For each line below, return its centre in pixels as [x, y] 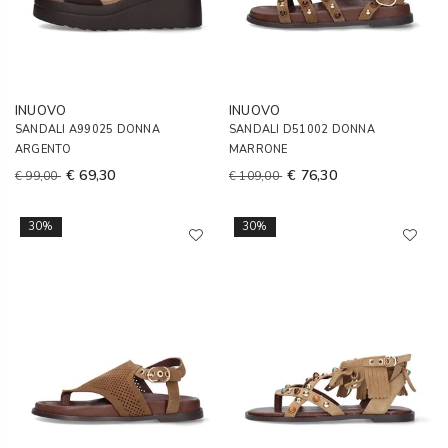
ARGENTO [43, 149]
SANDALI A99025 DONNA [87, 129]
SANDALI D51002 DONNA [302, 129]
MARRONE [258, 149]
